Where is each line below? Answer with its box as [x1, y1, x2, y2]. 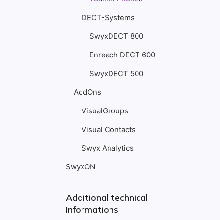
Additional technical [66, 192, 148, 203]
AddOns [74, 87, 101, 97]
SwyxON [66, 162, 95, 171]
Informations [66, 204, 118, 215]
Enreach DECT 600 [89, 50, 155, 59]
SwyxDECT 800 [89, 31, 143, 41]
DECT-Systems [82, 13, 135, 22]
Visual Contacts [82, 125, 136, 134]
